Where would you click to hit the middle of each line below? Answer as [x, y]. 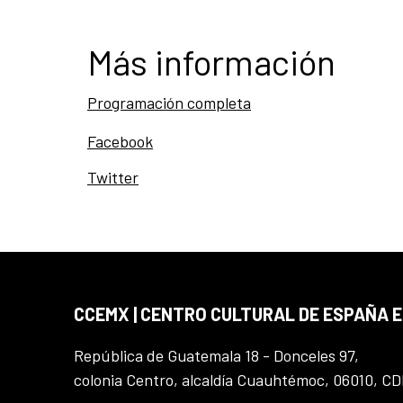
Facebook [120, 141]
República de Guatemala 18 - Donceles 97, [216, 355]
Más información [211, 62]
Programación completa [169, 103]
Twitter [113, 177]
